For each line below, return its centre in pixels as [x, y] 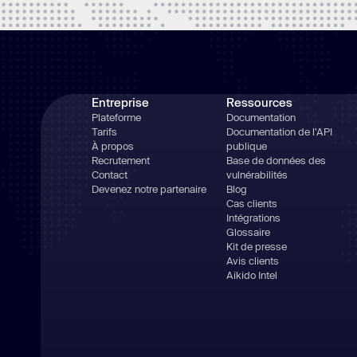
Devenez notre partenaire [149, 189]
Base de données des [277, 160]
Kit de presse [257, 246]
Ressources [260, 102]
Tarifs [105, 131]
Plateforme [117, 117]
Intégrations [254, 218]
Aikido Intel [252, 275]
